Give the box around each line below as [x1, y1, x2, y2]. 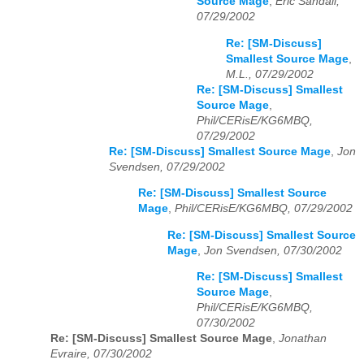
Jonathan [279, 332, 327, 345]
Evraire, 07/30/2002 [50, 348, 152, 361]
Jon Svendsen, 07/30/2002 [204, 244, 342, 257]
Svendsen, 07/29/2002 [109, 160, 225, 173]
